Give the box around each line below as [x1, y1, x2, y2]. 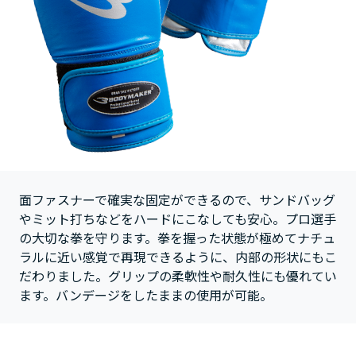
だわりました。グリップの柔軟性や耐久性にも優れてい [19, 265, 337, 285]
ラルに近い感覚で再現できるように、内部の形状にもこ [19, 246, 337, 266]
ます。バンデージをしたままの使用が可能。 [19, 284, 273, 304]
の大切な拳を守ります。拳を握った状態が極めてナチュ [19, 227, 335, 247]
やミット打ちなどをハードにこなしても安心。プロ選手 [19, 208, 336, 228]
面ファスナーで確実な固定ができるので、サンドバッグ [19, 189, 335, 209]
